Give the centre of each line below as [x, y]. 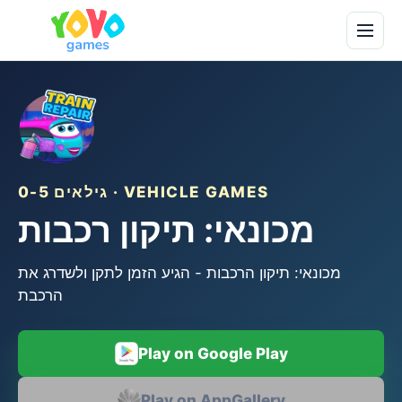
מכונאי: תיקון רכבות [166, 230]
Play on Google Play [213, 354]
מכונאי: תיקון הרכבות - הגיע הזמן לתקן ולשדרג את [179, 273]
